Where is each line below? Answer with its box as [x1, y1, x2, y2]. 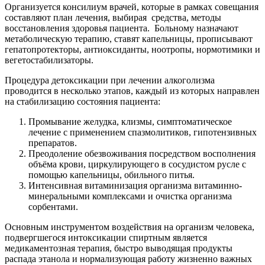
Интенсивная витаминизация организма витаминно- [28, 180, 242, 191]
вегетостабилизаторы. [5, 55, 93, 66]
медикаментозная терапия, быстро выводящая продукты [5, 243, 232, 254]
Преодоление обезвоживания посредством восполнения [28, 148, 256, 159]
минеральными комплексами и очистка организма [28, 191, 232, 202]
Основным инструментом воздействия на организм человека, [5, 222, 254, 232]
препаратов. [28, 138, 77, 148]
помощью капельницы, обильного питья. [28, 170, 195, 180]
